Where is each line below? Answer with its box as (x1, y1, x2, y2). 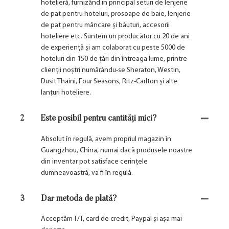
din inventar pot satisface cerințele (41, 157, 148, 166)
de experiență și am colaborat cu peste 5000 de (41, 44, 185, 52)
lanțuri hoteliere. (41, 89, 91, 97)
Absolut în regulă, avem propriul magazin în (41, 135, 171, 143)
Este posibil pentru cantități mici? (41, 114, 157, 123)
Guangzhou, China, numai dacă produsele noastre (41, 146, 192, 154)
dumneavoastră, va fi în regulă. (41, 169, 133, 177)
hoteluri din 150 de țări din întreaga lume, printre (41, 55, 187, 63)
